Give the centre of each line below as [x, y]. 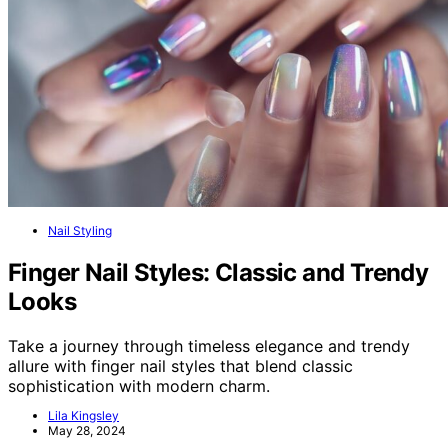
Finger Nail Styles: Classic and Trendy [218, 272]
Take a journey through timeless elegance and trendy [209, 345]
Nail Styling [80, 230]
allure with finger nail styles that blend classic [180, 365]
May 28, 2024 [87, 430]
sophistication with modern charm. [139, 385]
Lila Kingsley [83, 415]
